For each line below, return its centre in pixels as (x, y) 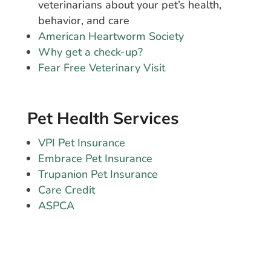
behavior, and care (83, 21)
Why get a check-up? (90, 52)
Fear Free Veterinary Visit (101, 68)
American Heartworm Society (111, 37)
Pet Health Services (103, 118)
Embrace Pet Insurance (95, 159)
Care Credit (66, 190)
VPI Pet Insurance (81, 143)
